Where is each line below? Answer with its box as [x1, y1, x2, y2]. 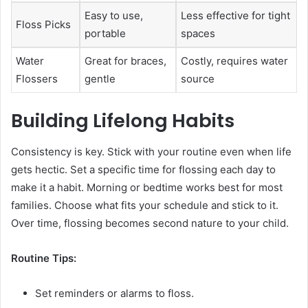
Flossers [16, 71, 58, 85]
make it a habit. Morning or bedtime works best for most [11, 180, 283, 194]
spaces [181, 26, 215, 40]
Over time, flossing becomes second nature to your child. [11, 216, 289, 230]
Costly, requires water [181, 54, 288, 67]
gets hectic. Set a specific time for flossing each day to [11, 162, 276, 176]
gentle [85, 71, 115, 85]
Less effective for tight [181, 8, 290, 22]
